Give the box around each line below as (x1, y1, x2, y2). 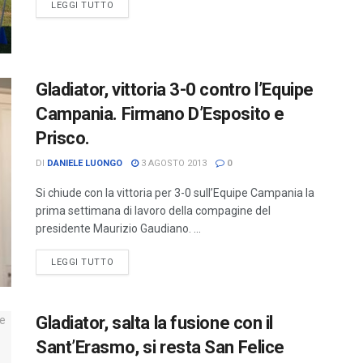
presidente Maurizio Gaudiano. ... (36, 222, 201, 236)
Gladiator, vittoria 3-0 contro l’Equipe (36, 79, 314, 100)
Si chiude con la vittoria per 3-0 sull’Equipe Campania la (36, 186, 314, 200)
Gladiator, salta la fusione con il (36, 312, 274, 333)
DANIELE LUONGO (47, 158, 122, 169)
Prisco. (36, 128, 90, 149)
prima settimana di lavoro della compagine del (36, 204, 271, 218)
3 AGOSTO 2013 (139, 158, 207, 169)
